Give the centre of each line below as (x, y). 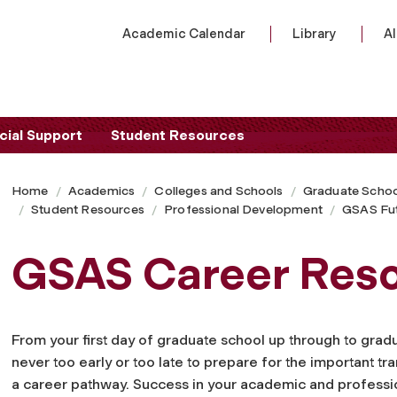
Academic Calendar (184, 34)
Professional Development (243, 210)
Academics (101, 191)
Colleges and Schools (219, 191)
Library (315, 34)
